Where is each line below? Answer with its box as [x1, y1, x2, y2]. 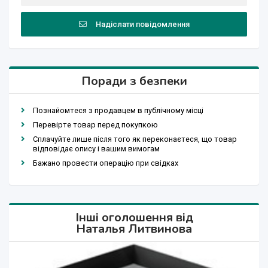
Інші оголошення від [75, 209, 193, 226]
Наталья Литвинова [76, 221, 192, 237]
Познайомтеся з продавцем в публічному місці [33, 106, 203, 115]
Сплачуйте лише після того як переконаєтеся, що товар [33, 135, 237, 144]
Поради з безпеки [81, 73, 187, 90]
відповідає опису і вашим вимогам [33, 144, 160, 154]
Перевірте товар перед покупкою [33, 120, 158, 130]
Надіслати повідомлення [95, 20, 190, 29]
